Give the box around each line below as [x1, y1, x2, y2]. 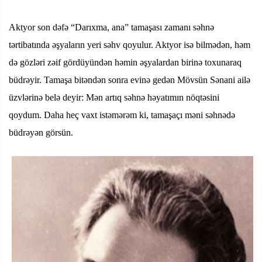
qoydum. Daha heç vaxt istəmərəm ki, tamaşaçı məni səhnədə [9, 109, 235, 120]
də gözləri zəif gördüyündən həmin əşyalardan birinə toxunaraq [9, 57, 242, 67]
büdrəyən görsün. [9, 127, 73, 137]
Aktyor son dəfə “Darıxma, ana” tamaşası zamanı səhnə [9, 22, 214, 32]
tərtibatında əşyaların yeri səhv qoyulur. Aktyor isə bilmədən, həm [9, 39, 250, 50]
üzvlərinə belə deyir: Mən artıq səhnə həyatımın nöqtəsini [9, 92, 219, 102]
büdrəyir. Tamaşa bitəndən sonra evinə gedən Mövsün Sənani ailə [9, 74, 250, 85]
